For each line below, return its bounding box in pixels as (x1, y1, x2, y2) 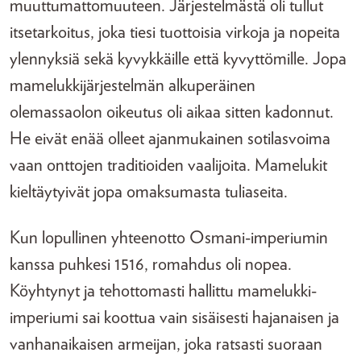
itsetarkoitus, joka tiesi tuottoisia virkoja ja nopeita (10, 23, 340, 41)
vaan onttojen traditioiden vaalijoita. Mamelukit (10, 156, 327, 174)
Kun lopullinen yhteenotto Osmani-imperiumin (10, 229, 328, 247)
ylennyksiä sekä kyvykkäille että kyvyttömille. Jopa (10, 50, 346, 68)
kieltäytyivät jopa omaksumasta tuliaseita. (10, 183, 288, 201)
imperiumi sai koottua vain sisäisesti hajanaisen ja (10, 309, 339, 326)
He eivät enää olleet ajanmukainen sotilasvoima (10, 130, 330, 147)
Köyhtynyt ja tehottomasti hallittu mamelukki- (10, 282, 317, 300)
